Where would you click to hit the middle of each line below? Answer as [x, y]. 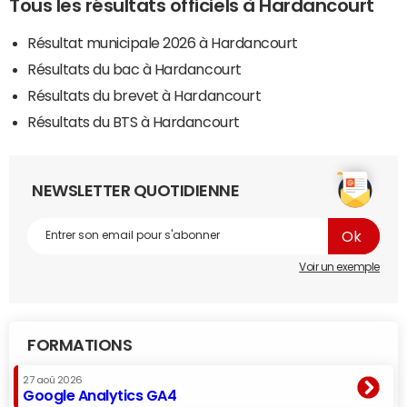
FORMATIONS [80, 345]
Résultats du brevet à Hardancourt [144, 95]
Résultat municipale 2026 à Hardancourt [163, 42]
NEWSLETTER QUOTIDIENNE [136, 190]
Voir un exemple [339, 267]
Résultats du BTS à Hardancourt [134, 121]
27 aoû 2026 [53, 380]
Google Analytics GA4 [100, 395]
